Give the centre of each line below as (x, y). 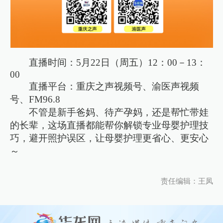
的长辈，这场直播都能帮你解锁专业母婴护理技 (110, 125)
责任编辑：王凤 (187, 181)
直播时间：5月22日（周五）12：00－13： (118, 62)
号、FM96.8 (35, 99)
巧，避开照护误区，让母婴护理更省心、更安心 (110, 138)
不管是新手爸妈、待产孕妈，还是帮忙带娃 (119, 112)
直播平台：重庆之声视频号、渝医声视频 (114, 86)
